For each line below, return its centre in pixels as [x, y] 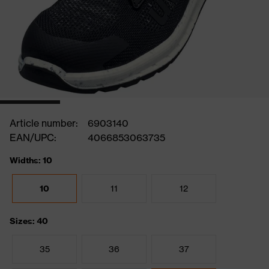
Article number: [44, 123]
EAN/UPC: [33, 138]
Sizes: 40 [29, 221]
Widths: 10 [31, 160]
